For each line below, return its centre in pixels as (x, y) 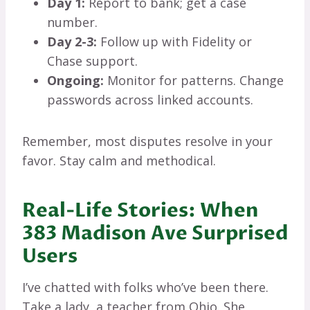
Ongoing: (75, 81)
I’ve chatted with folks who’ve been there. (145, 288)
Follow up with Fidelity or (174, 42)
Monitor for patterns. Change (194, 81)
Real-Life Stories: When (140, 211)
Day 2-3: (72, 42)
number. (72, 22)
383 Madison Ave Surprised (155, 234)
